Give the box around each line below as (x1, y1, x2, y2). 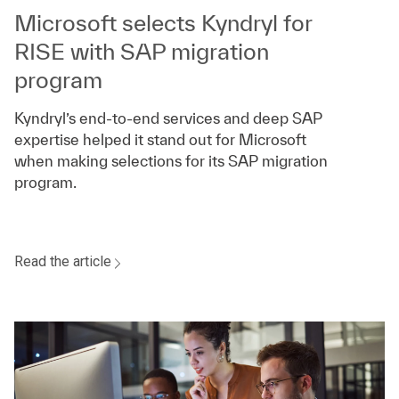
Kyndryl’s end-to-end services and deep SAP (14, 109, 322, 126)
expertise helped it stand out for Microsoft (14, 130, 306, 148)
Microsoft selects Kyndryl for (14, 9, 312, 36)
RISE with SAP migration (14, 37, 269, 64)
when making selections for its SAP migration (14, 151, 328, 169)
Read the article (14, 252, 111, 270)
